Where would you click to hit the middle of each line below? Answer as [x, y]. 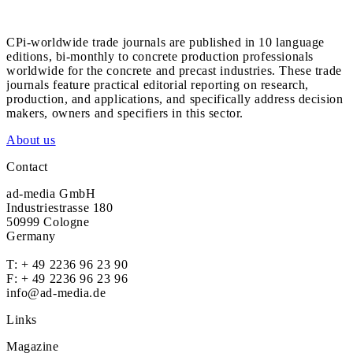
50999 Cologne [48, 222]
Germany [32, 236]
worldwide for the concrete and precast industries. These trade [174, 71]
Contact [28, 167]
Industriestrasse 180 [60, 208]
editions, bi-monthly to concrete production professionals [160, 56]
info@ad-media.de [56, 293]
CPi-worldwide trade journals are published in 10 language [165, 42]
